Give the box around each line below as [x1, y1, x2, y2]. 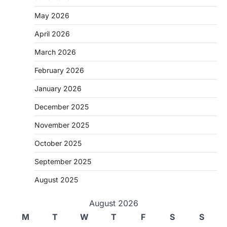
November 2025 [34, 120, 89, 129]
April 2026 [34, 29, 70, 38]
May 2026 [34, 11, 69, 20]
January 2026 [34, 84, 82, 93]
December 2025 [34, 102, 89, 111]
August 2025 [34, 175, 78, 184]
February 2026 [34, 65, 84, 74]
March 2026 [34, 47, 76, 56]
